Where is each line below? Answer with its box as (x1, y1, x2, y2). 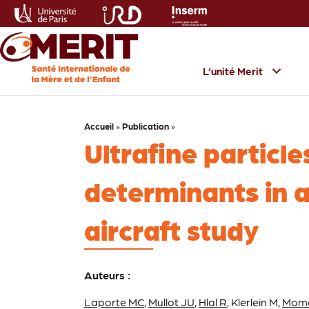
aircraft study (84, 212, 259, 246)
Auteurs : (84, 268, 131, 281)
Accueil (84, 120, 114, 131)
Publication (122, 120, 169, 131)
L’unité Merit (203, 64, 263, 77)
